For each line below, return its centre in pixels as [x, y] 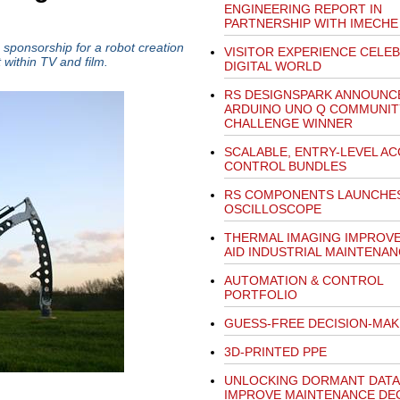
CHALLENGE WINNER [288, 123]
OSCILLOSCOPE [272, 209]
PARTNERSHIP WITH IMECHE [311, 23]
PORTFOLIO [260, 295]
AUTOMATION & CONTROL [303, 280]
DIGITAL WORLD [272, 66]
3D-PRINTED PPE [275, 352]
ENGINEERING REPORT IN [303, 9]
